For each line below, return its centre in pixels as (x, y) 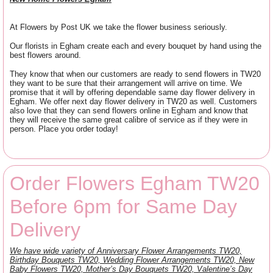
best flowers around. (45, 55)
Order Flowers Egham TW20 (135, 183)
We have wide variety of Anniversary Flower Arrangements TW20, (126, 250)
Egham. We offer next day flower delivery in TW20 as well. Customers (133, 101)
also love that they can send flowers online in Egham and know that (129, 110)
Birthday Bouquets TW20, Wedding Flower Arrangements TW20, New (132, 260)
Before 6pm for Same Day (123, 206)
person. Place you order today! (64, 129)
